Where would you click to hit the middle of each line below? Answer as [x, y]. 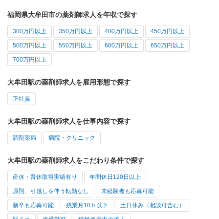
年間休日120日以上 [115, 177]
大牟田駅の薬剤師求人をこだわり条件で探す [76, 161]
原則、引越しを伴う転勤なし [51, 191]
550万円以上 [76, 46]
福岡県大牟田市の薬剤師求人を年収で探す [72, 15]
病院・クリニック [72, 138]
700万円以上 [30, 60]
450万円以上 [167, 32]
